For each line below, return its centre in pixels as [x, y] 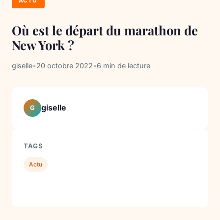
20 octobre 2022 [65, 65]
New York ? [43, 44]
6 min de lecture [124, 65]
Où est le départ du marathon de [105, 30]
